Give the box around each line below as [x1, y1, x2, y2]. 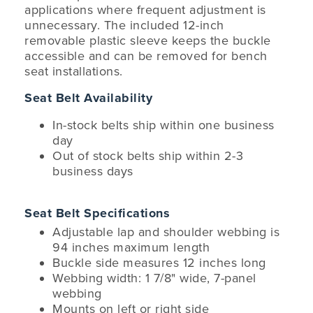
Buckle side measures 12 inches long [52, 255, 266, 270]
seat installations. [24, 64, 123, 79]
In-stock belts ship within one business [52, 117, 275, 133]
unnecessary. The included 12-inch [24, 17, 224, 33]
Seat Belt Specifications [24, 205, 170, 221]
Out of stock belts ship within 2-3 [52, 148, 243, 163]
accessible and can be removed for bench [24, 48, 268, 64]
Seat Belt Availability [24, 90, 152, 105]
